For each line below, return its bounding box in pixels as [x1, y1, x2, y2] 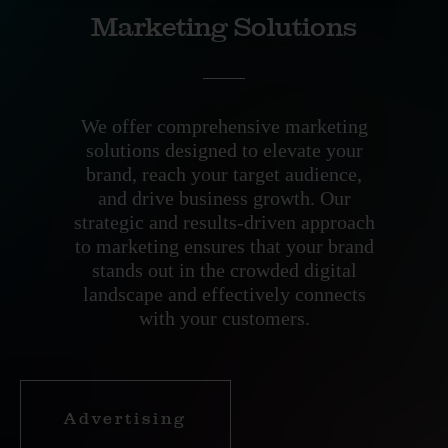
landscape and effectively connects [82, 283, 366, 305]
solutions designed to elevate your [85, 139, 363, 161]
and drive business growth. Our [97, 187, 351, 209]
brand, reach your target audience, [86, 163, 362, 185]
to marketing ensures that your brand [74, 235, 374, 257]
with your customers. [138, 307, 310, 329]
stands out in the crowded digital [91, 259, 357, 281]
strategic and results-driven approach [73, 211, 375, 233]
